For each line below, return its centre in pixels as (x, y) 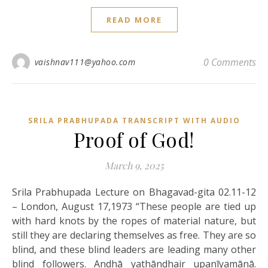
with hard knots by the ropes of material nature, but (134, 220)
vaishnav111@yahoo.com (85, 62)
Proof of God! (134, 139)
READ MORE (134, 19)
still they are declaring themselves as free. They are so (134, 235)
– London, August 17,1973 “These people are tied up (134, 206)
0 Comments (230, 62)
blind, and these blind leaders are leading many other (134, 249)
